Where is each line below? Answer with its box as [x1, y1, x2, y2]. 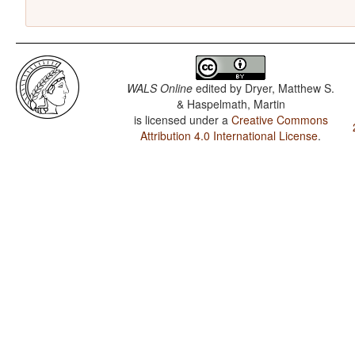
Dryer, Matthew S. [245, 79, 335, 96]
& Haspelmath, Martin [176, 95, 285, 112]
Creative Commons [231, 111, 328, 128]
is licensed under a [133, 111, 231, 128]
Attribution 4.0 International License [140, 127, 319, 143]
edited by [193, 79, 246, 96]
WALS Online [127, 79, 193, 96]
